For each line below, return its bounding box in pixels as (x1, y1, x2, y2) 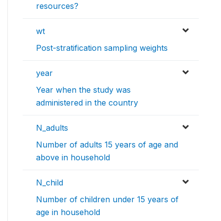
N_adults (36, 123, 68, 133)
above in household (36, 152, 110, 163)
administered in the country (36, 98, 138, 108)
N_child (36, 178, 63, 188)
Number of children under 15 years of (36, 194, 179, 205)
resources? (36, 1, 78, 11)
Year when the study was (36, 85, 131, 95)
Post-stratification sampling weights (36, 43, 168, 53)
